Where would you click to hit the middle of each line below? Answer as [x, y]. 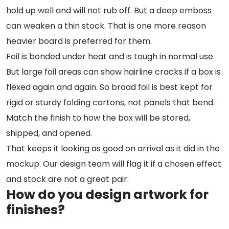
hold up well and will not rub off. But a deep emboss [109, 10]
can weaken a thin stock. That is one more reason [106, 26]
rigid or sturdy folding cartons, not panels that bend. [110, 102]
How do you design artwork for [107, 194]
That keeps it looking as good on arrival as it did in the [113, 148]
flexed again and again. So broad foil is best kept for [109, 87]
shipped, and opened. [49, 133]
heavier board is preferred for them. [79, 41]
